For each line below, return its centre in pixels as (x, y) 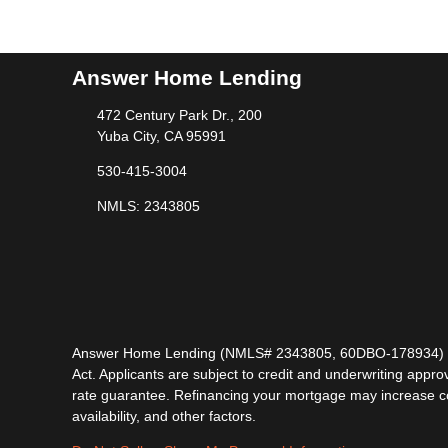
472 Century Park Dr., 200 (179, 115)
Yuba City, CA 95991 (161, 136)
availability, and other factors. (164, 416)
